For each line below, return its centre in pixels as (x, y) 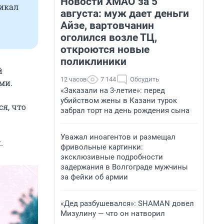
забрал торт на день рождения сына (125, 110)
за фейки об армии (94, 177)
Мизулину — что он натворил (113, 213)
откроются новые (105, 49)
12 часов (73, 79)
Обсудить (144, 79)
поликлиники (93, 61)
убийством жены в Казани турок (119, 100)
